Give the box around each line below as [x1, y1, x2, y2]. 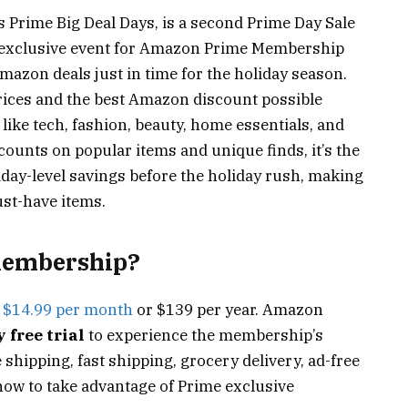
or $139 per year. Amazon [133, 300, 323, 321]
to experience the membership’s [85, 325, 323, 346]
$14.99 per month [3, 300, 133, 321]
